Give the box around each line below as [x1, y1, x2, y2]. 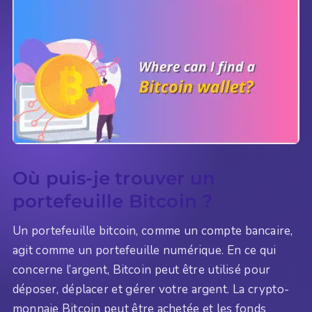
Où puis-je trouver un [13, 167, 216, 189]
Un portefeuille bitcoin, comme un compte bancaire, [13, 222, 293, 239]
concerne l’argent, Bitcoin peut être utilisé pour [13, 261, 271, 278]
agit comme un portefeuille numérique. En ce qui [13, 242, 276, 258]
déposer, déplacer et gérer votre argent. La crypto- [13, 281, 290, 297]
